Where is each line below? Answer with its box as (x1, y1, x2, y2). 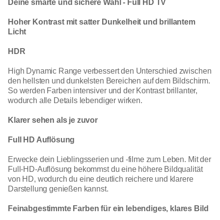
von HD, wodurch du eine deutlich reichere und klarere (8, 174, 193, 183)
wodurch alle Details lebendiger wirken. (8, 96, 142, 105)
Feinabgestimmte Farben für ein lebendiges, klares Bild (8, 204, 209, 213)
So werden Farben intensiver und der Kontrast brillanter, (8, 86, 198, 95)
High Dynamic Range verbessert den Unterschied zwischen (8, 66, 212, 75)
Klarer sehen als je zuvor (8, 115, 98, 124)
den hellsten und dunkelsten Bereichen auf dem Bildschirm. (8, 76, 210, 85)
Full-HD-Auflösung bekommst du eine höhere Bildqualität (8, 165, 203, 173)
